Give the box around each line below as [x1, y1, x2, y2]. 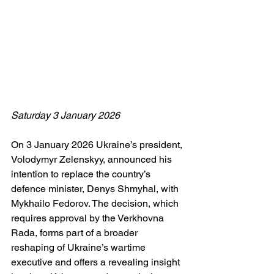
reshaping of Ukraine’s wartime [11, 241, 148, 253]
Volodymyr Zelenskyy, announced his [11, 153, 174, 165]
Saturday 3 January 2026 [11, 109, 120, 121]
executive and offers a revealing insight [11, 256, 182, 268]
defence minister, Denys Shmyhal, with [11, 182, 181, 194]
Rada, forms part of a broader [11, 226, 140, 239]
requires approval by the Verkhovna [11, 212, 166, 224]
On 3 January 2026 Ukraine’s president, [11, 138, 185, 150]
